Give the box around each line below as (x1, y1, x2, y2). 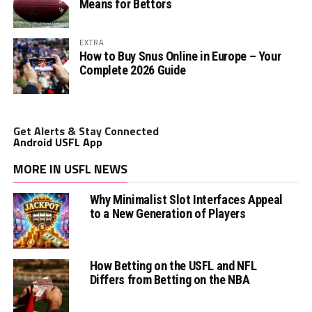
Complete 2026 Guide (79, 63, 186, 78)
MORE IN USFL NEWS (13, 159, 127, 179)
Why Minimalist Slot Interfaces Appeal (89, 192, 283, 208)
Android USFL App (13, 134, 102, 151)
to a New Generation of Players (89, 206, 246, 221)
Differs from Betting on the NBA (89, 272, 250, 288)
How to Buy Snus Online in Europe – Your (79, 49, 281, 64)
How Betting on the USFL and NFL (89, 258, 257, 274)
